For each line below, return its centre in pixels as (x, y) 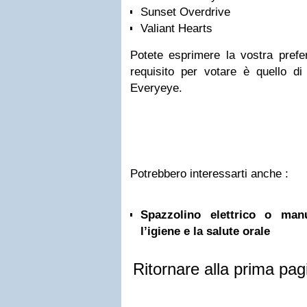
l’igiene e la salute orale (205, 231)
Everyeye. (156, 88)
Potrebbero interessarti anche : (209, 174)
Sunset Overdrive (185, 12)
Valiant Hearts (176, 28)
